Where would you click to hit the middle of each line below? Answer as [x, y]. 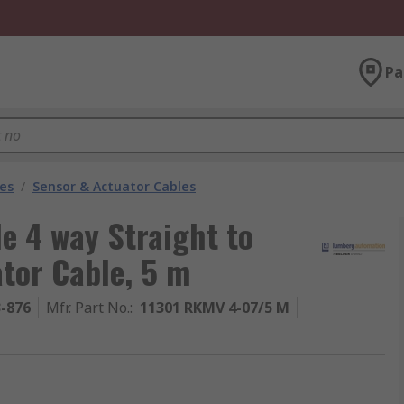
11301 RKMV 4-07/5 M [215, 308]
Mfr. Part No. [88, 308]
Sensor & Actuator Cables [114, 186]
